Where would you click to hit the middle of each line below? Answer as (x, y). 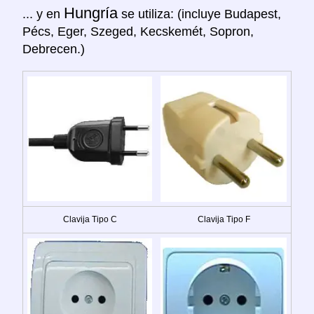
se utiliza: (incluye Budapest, (199, 14)
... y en (43, 14)
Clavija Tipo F (224, 219)
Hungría (91, 13)
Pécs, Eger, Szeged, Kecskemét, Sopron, (138, 31)
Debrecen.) (54, 49)
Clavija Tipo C (90, 219)
